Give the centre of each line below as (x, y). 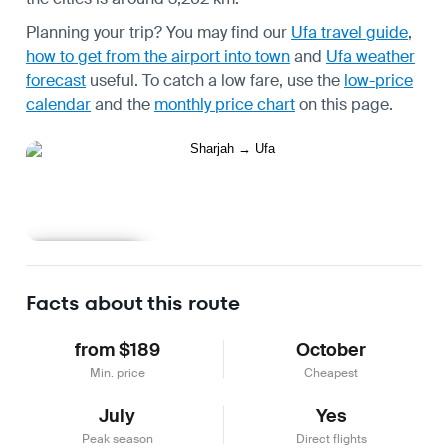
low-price (378, 80)
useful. (112, 80)
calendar (58, 104)
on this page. (344, 104)
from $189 (117, 349)
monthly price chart (224, 104)
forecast (56, 80)
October (331, 349)
